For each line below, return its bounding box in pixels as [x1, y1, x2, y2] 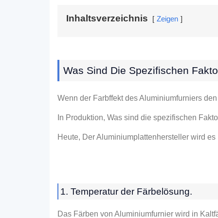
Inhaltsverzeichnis [66, 13, 148, 24]
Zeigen [157, 15, 178, 23]
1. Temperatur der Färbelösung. [60, 186, 192, 197]
